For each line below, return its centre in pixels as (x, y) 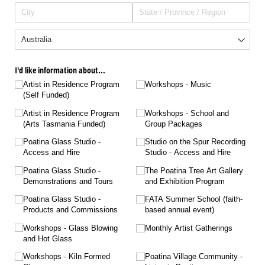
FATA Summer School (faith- (193, 199)
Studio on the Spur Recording (195, 142)
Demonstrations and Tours (68, 181)
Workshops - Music (178, 85)
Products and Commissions (71, 210)
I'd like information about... (60, 70)
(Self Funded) (46, 95)
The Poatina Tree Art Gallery (194, 170)
